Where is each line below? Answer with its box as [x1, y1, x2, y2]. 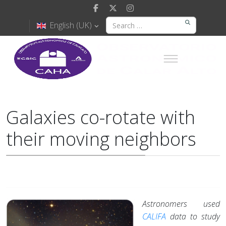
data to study [166, 211, 220, 222]
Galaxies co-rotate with [6, 105, 195, 130]
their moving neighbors [6, 127, 196, 151]
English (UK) [49, 19, 92, 31]
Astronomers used [142, 198, 220, 209]
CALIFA [142, 211, 166, 222]
